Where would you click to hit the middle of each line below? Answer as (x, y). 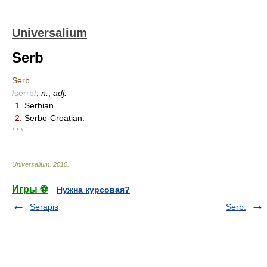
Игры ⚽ (30, 189)
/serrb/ (24, 93)
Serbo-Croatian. (53, 118)
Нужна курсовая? (93, 190)
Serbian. (39, 105)
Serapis (44, 207)
